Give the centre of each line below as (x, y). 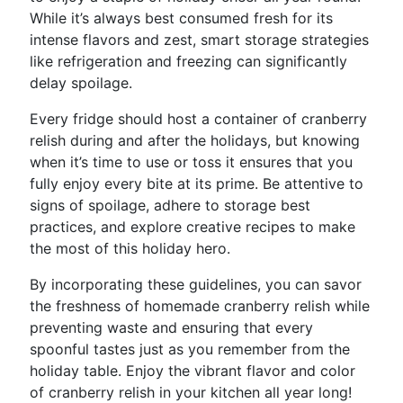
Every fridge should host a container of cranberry (198, 119)
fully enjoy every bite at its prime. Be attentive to (197, 184)
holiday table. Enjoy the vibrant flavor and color (193, 371)
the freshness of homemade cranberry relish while (200, 306)
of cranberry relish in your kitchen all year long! (191, 392)
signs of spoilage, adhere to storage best (170, 205)
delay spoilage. (81, 83)
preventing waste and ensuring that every (171, 327)
